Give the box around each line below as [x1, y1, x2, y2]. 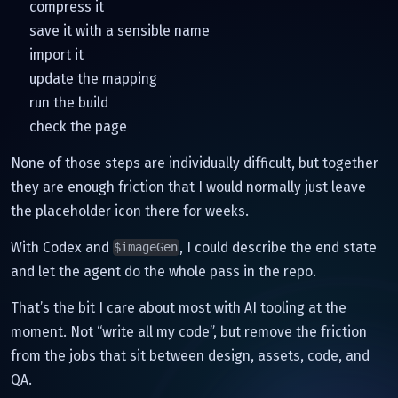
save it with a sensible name [29, 21, 210, 39]
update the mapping [29, 69, 157, 87]
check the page [29, 117, 127, 135]
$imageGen [114, 240, 179, 255]
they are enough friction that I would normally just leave [11, 178, 366, 195]
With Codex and [11, 238, 113, 256]
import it [29, 45, 84, 63]
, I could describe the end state [179, 238, 377, 256]
